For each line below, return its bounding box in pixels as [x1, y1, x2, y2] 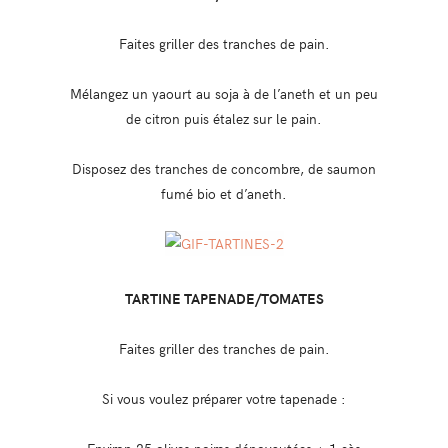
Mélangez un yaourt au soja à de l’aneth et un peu [70, 83, 378, 104]
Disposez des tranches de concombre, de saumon [72, 158, 376, 179]
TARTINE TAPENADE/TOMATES [124, 288, 324, 309]
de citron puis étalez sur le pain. [126, 108, 322, 129]
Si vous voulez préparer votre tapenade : [102, 388, 346, 409]
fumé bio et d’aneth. [161, 183, 287, 204]
